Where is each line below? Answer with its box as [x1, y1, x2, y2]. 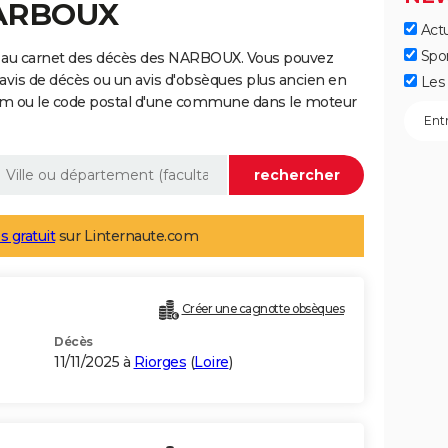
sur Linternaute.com [55, 227, 198, 246]
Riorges [133, 353, 186, 372]
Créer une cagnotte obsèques [181, 301, 344, 317]
